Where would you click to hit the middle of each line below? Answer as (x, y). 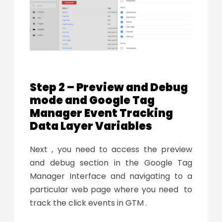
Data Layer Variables (92, 126)
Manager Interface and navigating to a (111, 176)
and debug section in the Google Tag (111, 163)
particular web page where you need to (111, 190)
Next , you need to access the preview (111, 150)
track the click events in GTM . (88, 203)
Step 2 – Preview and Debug (109, 88)
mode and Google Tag (92, 101)
